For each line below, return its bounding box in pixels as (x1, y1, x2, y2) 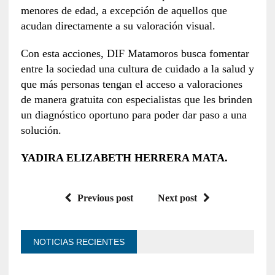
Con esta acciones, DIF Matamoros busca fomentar (20, 47, 249, 60)
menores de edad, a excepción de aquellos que (20, 4, 227, 17)
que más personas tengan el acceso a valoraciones (20, 77, 242, 90)
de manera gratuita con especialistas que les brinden (20, 93, 252, 106)
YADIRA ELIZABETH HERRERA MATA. (20, 151, 228, 164)
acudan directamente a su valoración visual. (20, 19, 215, 32)
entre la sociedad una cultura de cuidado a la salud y (20, 62, 254, 75)
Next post (158, 192, 198, 203)
